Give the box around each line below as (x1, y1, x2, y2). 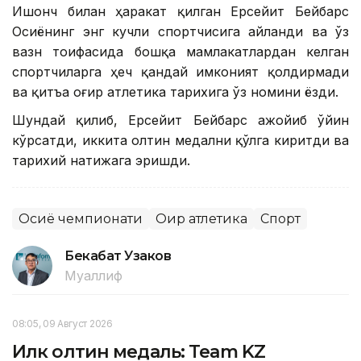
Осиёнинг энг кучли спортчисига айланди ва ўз (12, 23, 349, 39)
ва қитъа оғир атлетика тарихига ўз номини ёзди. (12, 83, 338, 100)
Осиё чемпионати (19, 210, 143, 226)
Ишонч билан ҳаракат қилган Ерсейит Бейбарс (12, 2, 349, 19)
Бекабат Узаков (64, 247, 172, 263)
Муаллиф (64, 267, 122, 284)
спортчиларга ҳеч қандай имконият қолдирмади (12, 63, 349, 80)
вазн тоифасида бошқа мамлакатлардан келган (12, 43, 349, 60)
